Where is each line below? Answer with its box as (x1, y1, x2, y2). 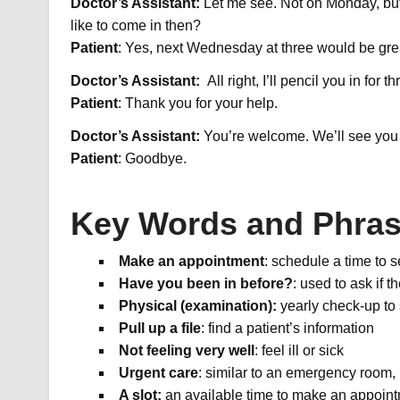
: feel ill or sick (254, 343, 344, 359)
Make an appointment (118, 254, 264, 270)
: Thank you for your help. (117, 96, 278, 112)
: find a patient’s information (200, 321, 374, 337)
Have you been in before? (118, 276, 293, 292)
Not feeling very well (118, 343, 254, 359)
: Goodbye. (117, 151, 187, 167)
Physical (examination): (118, 298, 280, 314)
